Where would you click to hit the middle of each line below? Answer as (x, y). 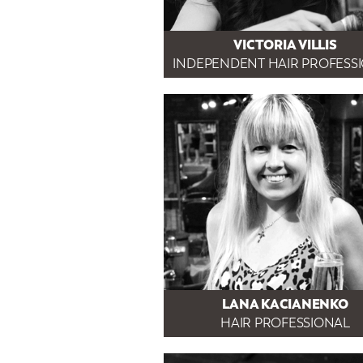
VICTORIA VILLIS (285, 44)
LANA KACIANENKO (285, 303)
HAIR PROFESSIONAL (285, 322)
